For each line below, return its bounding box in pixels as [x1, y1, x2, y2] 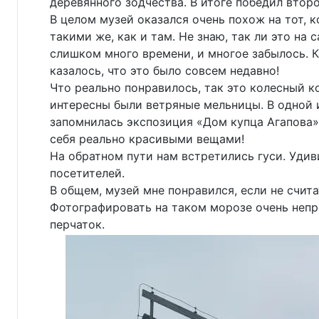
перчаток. [50, 216, 105, 231]
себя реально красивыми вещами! [50, 131, 244, 146]
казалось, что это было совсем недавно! [50, 63, 279, 78]
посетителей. [50, 165, 125, 180]
